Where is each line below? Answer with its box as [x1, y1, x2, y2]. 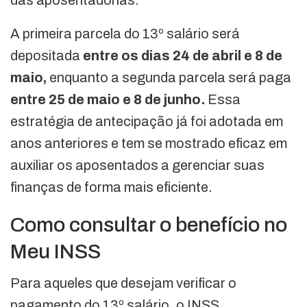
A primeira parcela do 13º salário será [10, 25, 240, 41]
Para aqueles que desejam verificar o [10, 275, 236, 291]
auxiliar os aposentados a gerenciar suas [10, 157, 265, 173]
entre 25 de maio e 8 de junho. [10, 91, 205, 107]
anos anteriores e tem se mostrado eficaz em [10, 135, 287, 151]
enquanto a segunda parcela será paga [47, 69, 291, 85]
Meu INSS [10, 240, 101, 262]
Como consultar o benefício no [10, 213, 287, 236]
